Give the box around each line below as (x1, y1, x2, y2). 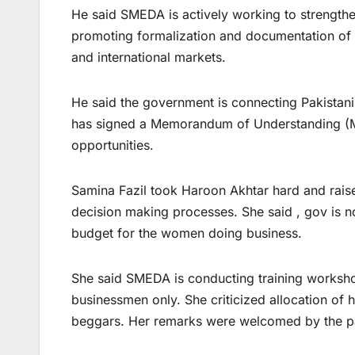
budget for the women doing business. (71, 225, 302, 242)
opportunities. (71, 137, 154, 154)
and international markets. (71, 49, 226, 66)
